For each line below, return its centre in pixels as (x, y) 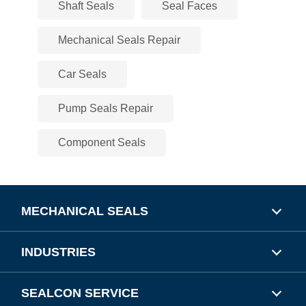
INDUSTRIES (59, 252)
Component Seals (102, 142)
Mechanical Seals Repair (119, 40)
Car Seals (82, 74)
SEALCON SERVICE (80, 293)
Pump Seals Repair (106, 108)
